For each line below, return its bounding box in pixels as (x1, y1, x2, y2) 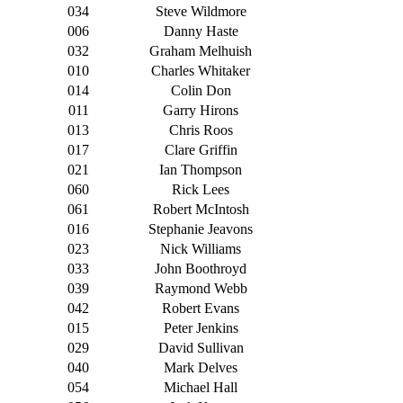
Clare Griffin (164, 142, 237, 158)
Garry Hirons (163, 103, 238, 119)
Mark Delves (164, 360, 237, 376)
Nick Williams (160, 241, 241, 257)
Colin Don (170, 83, 231, 99)
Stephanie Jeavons (148, 221, 253, 237)
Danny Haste (163, 23, 238, 40)
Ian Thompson (159, 162, 242, 178)
